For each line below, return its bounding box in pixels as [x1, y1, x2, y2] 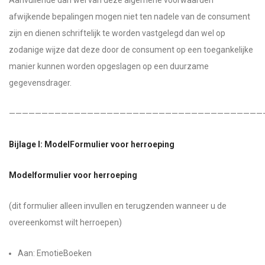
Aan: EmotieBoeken [18, 248, 92, 258]
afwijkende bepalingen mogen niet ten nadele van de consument [9, 12, 250, 21]
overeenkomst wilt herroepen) [9, 218, 122, 227]
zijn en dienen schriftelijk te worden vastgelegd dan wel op [9, 28, 225, 38]
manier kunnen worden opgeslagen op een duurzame [9, 62, 209, 71]
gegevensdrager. [9, 78, 72, 88]
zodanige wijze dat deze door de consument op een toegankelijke [9, 45, 253, 54]
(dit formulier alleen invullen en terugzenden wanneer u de [9, 201, 227, 211]
